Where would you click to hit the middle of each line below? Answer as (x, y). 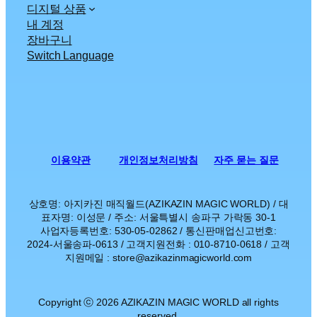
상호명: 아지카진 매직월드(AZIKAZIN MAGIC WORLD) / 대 (158, 203)
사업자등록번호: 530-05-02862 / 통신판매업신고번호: (158, 230)
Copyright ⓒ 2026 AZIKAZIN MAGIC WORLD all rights (158, 302)
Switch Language (70, 55)
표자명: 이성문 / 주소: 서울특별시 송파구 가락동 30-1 (158, 217)
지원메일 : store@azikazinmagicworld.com (158, 257)
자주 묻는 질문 (246, 160)
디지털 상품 (57, 8)
